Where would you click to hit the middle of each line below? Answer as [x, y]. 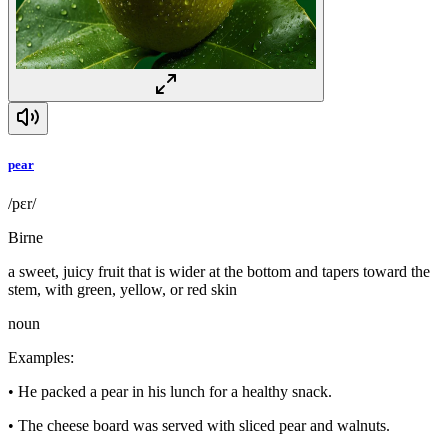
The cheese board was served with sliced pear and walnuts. [204, 426]
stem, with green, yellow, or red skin [122, 290]
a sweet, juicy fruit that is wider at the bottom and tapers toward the [219, 272]
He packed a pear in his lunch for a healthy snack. [175, 392]
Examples [39, 358]
